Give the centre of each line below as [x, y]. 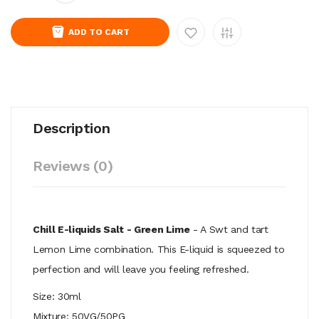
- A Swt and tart [229, 229]
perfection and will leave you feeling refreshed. [141, 269]
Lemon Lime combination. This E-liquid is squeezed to [159, 249]
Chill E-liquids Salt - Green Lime [111, 229]
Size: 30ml [57, 296]
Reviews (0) [73, 166]
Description [72, 128]
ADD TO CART [99, 32]
